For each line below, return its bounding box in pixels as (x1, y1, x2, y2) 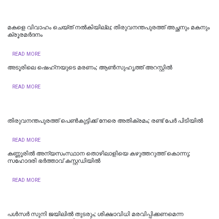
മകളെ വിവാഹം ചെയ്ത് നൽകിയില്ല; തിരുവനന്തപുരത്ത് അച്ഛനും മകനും (7, 23, 210, 31)
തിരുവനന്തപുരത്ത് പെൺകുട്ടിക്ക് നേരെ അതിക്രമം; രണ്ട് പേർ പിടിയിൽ (7, 117, 203, 124)
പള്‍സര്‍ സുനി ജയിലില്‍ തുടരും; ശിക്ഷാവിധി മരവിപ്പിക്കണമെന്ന (7, 210, 183, 218)
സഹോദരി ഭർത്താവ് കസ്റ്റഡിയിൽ (7, 157, 100, 164)
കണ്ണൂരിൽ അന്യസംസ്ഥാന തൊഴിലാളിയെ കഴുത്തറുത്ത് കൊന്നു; (7, 150, 190, 157)
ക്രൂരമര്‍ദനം (7, 31, 43, 38)
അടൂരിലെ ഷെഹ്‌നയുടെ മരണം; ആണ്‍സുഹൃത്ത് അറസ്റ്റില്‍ (7, 64, 172, 71)
